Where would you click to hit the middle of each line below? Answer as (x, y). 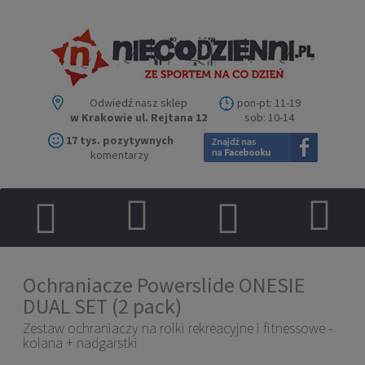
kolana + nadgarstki (80, 343)
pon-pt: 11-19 (269, 102)
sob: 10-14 (269, 117)
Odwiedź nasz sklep (139, 102)
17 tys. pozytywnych (119, 140)
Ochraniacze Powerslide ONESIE (164, 285)
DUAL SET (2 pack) (102, 306)
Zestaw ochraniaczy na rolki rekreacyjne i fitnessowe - (178, 328)
